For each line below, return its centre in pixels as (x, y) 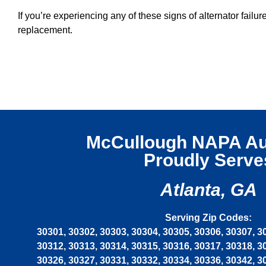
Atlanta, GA (208, 190)
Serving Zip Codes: (208, 218)
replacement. (45, 30)
